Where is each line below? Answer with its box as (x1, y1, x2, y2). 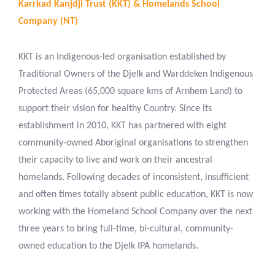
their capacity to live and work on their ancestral (18, 155, 212, 166)
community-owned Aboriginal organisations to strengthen (18, 138, 248, 149)
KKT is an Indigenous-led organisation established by (18, 52, 226, 63)
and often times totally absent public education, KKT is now (18, 190, 253, 200)
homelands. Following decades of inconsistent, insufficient (18, 172, 249, 183)
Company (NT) (18, 17, 78, 27)
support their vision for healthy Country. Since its (18, 104, 212, 114)
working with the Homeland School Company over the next (18, 207, 252, 217)
